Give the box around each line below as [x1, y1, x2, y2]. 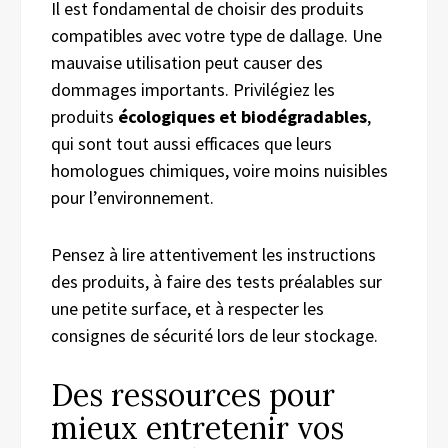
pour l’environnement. [51, 185, 214, 209]
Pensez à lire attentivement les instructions [51, 242, 376, 266]
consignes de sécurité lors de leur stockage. [51, 323, 378, 347]
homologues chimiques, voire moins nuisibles [51, 158, 388, 182]
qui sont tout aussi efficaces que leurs [51, 131, 332, 155]
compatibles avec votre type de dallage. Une [51, 23, 382, 47]
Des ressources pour [51, 375, 335, 414]
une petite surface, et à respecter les [51, 296, 324, 320]
